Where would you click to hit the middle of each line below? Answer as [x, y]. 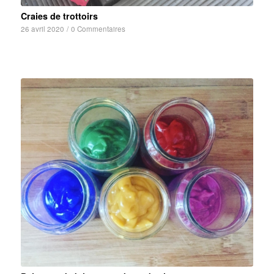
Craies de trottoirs [59, 16]
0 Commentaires [98, 29]
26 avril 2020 [42, 29]
